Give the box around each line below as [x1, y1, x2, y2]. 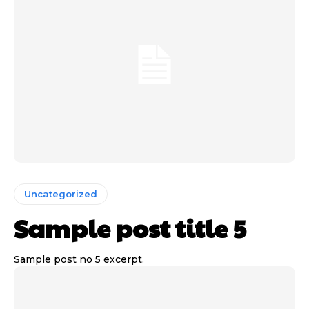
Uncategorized [24, 188, 97, 200]
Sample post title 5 [14, 210, 246, 246]
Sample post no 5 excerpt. [14, 253, 144, 266]
